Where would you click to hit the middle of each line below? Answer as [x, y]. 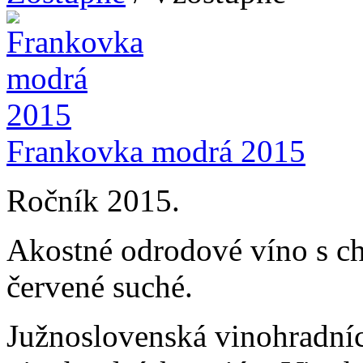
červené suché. [100, 286]
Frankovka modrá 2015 [156, 151]
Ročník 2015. [93, 200]
